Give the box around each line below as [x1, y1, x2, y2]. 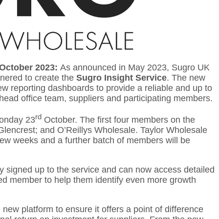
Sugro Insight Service [76, 72, 167, 83]
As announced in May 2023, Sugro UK [60, 62, 210, 72]
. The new [167, 72, 206, 83]
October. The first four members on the [42, 114, 196, 125]
